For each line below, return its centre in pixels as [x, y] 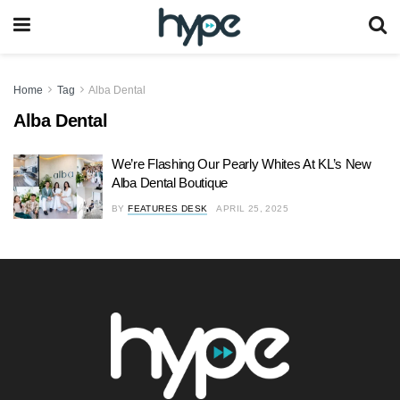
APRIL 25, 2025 [253, 208]
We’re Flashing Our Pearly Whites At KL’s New [242, 164]
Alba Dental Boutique [170, 183]
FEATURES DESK [168, 208]
